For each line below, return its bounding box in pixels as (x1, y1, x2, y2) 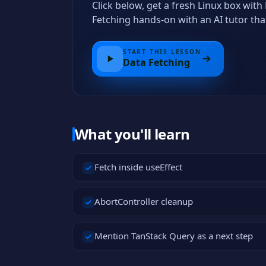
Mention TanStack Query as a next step (94, 230, 253, 242)
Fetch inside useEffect (94, 161, 182, 173)
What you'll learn (75, 124, 190, 144)
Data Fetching (123, 55, 190, 69)
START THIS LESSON (123, 47, 201, 56)
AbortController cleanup (94, 195, 193, 207)
